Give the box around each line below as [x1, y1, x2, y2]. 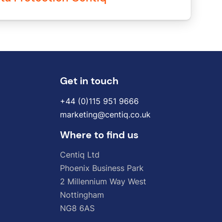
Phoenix [60, 163, 90, 173]
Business [92, 163, 124, 173]
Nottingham [60, 189, 104, 200]
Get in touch [60, 74, 118, 87]
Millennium [67, 176, 107, 186]
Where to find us [60, 128, 139, 142]
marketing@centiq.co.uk [60, 109, 151, 119]
